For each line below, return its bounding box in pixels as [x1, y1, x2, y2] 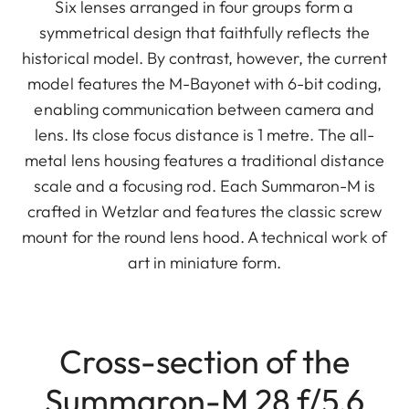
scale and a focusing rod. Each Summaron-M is [33, 174, 376, 196]
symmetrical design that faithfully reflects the [39, 21, 370, 43]
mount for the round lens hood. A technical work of [22, 225, 387, 247]
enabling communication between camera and [34, 98, 375, 120]
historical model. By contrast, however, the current [22, 47, 387, 68]
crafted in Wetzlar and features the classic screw [26, 200, 383, 222]
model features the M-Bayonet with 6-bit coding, [27, 72, 382, 94]
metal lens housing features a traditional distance [25, 149, 384, 171]
